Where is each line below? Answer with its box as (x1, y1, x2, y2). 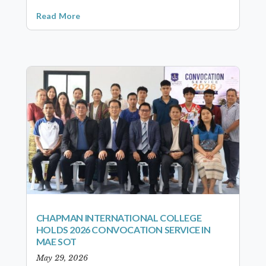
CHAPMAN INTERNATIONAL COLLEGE (36, 211, 202, 223)
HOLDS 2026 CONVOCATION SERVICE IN (36, 223, 211, 235)
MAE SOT (36, 235, 77, 247)
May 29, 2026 (36, 252, 88, 263)
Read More (36, 10, 81, 21)
